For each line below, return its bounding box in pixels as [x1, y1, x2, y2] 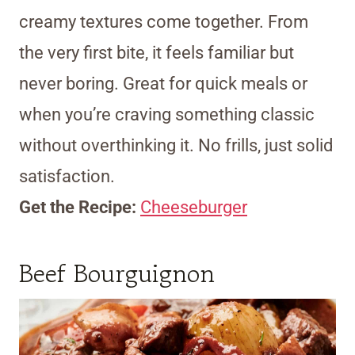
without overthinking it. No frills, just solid [19, 136, 333, 156]
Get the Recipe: [19, 197, 140, 218]
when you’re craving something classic [19, 105, 315, 125]
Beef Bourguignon [19, 255, 215, 292]
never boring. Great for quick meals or [19, 74, 307, 94]
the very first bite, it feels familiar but [19, 43, 294, 63]
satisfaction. [19, 166, 115, 187]
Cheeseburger [140, 197, 247, 218]
